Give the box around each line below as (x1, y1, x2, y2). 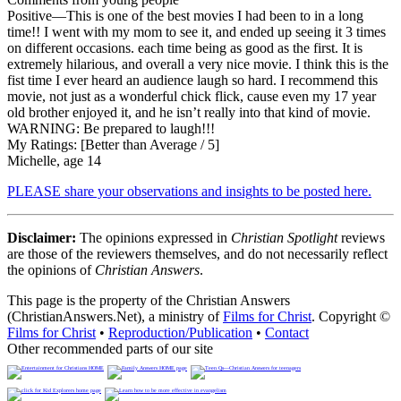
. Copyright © (311, 308, 390, 324)
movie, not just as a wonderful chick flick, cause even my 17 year (7, 88, 376, 104)
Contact (265, 324, 309, 340)
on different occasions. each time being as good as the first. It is (7, 39, 363, 55)
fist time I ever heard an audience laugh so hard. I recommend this (7, 72, 378, 88)
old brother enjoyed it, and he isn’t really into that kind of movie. (7, 104, 371, 120)
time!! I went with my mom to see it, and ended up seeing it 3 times (7, 23, 386, 39)
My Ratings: (7, 136, 77, 152)
